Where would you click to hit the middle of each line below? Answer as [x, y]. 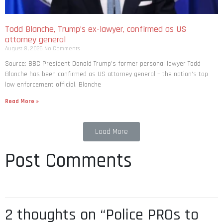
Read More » [22, 102]
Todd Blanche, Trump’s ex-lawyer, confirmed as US [96, 29]
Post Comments [68, 161]
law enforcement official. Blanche [53, 85]
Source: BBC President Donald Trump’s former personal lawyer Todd [103, 64]
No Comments [62, 49]
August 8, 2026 [25, 49]
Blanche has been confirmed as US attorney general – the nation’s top [107, 74]
